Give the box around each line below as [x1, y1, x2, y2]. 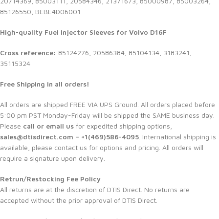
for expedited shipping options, [74, 121, 172, 130]
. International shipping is [139, 132, 216, 141]
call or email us [23, 121, 74, 130]
